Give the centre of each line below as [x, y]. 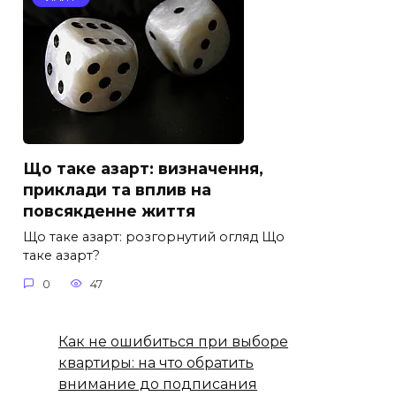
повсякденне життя [109, 211]
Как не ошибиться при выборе [173, 341]
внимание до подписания [158, 384]
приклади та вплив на [117, 190]
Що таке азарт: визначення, [143, 169]
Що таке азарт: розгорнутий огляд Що [154, 237]
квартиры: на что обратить [156, 362]
